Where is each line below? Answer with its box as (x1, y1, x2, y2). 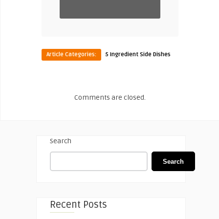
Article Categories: (46, 51, 96, 59)
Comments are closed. (74, 93, 146, 102)
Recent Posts (50, 199, 107, 211)
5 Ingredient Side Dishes (105, 51, 171, 59)
